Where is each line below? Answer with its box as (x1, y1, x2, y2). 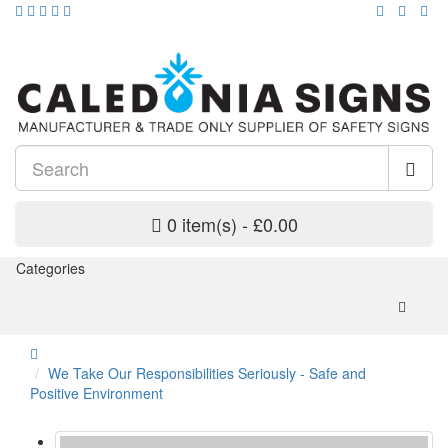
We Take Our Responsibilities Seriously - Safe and (48, 363, 366, 384)
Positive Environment (30, 383, 163, 404)
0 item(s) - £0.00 (166, 211, 298, 238)
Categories (16, 258, 85, 279)
